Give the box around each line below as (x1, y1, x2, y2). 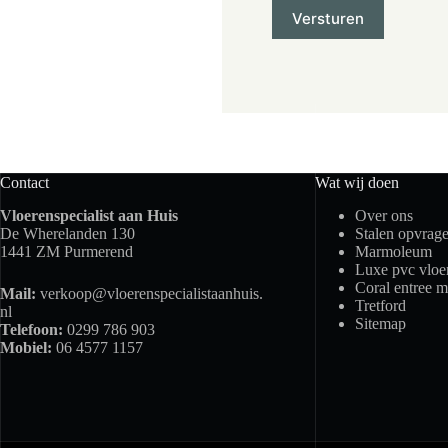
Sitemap (354, 315, 406, 333)
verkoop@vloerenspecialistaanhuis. (40, 285, 263, 303)
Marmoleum (354, 243, 432, 261)
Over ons (354, 207, 413, 225)
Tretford (354, 297, 406, 315)
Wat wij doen (314, 174, 399, 192)
